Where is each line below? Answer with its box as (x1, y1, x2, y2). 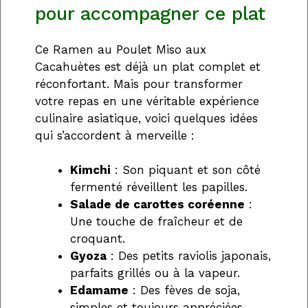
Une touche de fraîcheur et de (70, 214, 243, 229)
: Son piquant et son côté (111, 163, 261, 177)
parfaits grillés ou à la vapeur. (70, 266, 240, 280)
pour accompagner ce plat (35, 2, 265, 25)
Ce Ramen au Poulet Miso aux (35, 42, 206, 56)
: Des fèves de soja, (129, 283, 240, 298)
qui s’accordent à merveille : (35, 128, 195, 142)
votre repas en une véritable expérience (35, 93, 259, 108)
